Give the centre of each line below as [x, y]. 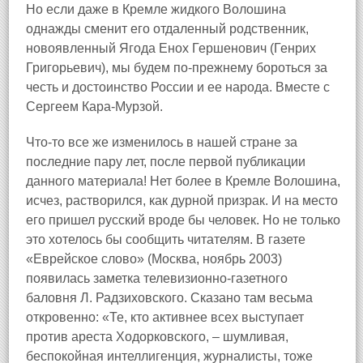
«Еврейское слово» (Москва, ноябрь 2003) [154, 259]
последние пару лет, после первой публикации [166, 162]
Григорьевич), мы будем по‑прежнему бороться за [177, 68]
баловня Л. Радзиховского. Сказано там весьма [169, 298]
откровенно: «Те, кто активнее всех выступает [165, 317]
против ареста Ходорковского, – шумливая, [157, 337]
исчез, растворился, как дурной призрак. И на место [182, 201]
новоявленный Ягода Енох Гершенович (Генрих [171, 48]
